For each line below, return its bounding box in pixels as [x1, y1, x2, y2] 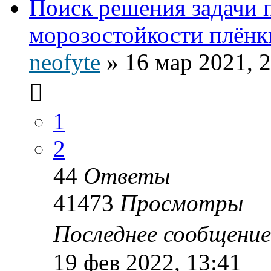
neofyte [29, 48, 100, 75]
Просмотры [120, 189, 243, 216]
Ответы [83, 162, 170, 189]
